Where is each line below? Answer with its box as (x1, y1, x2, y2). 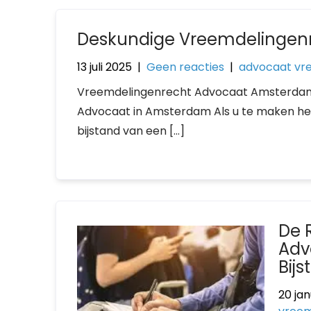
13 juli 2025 (77, 59, 132, 75)
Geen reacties (146, 59, 224, 75)
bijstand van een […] (77, 123, 185, 139)
